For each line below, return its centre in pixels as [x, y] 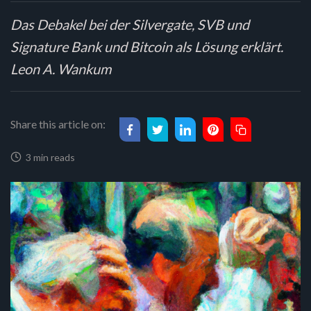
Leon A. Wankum [61, 69]
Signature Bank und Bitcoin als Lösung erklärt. [147, 47]
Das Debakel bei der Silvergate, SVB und [130, 24]
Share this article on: [58, 124]
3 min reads [48, 157]
